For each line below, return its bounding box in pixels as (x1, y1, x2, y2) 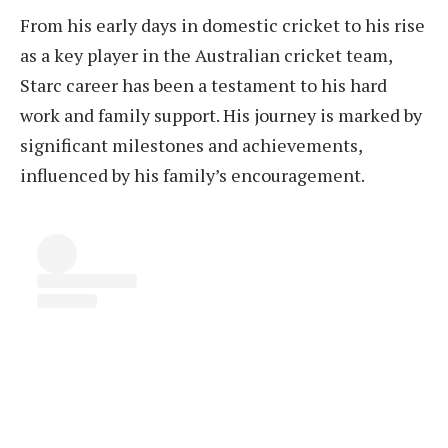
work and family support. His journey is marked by (20, 103, 422, 128)
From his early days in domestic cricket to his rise (20, 13, 425, 38)
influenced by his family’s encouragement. (20, 163, 365, 188)
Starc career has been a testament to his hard (20, 73, 387, 98)
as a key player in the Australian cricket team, (20, 43, 392, 68)
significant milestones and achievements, (20, 133, 362, 158)
